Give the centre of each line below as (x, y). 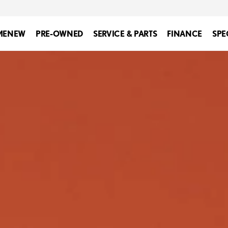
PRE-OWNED (59, 33)
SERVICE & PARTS (125, 33)
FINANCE (185, 33)
